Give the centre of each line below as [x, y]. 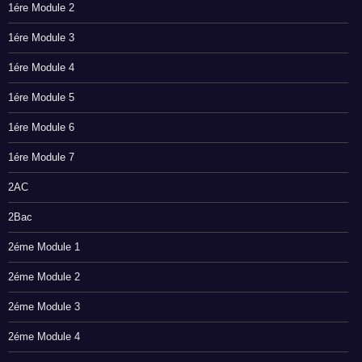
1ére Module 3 [41, 38]
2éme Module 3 [44, 307]
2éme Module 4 [44, 337]
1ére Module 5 [41, 98]
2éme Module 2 [44, 277]
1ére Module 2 [41, 8]
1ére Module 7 [41, 158]
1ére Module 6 [41, 128]
